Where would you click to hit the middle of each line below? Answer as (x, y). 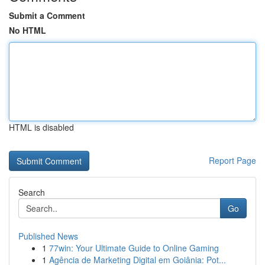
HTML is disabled (41, 127)
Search (32, 192)
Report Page (232, 160)
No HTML (28, 30)
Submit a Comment (47, 15)
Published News (48, 236)
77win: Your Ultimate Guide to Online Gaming (134, 248)
